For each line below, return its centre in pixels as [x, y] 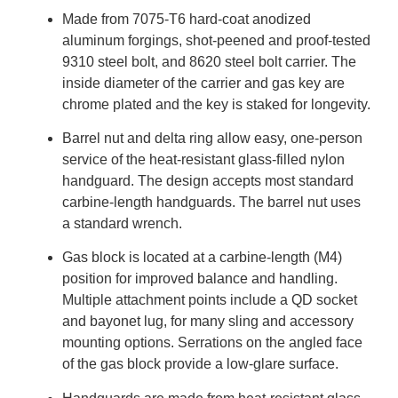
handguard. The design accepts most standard [208, 181]
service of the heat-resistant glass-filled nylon [203, 160]
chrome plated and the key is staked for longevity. [216, 104]
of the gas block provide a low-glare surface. [200, 364]
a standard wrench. [122, 224]
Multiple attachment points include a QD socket [210, 300]
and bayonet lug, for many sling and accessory [208, 322]
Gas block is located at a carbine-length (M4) [202, 258]
